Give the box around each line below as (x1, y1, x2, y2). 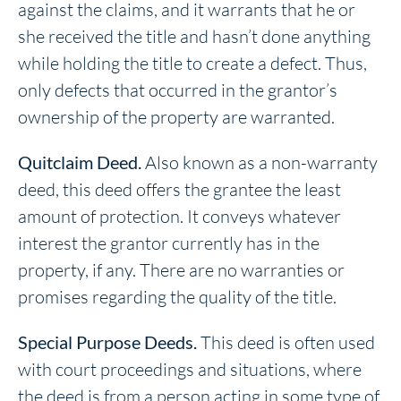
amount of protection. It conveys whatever (18, 204, 341, 227)
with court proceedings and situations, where (18, 357, 362, 380)
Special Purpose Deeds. (18, 330, 200, 353)
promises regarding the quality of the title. (18, 285, 337, 308)
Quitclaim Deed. (18, 150, 145, 173)
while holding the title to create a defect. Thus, (18, 51, 367, 74)
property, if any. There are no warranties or (18, 258, 345, 281)
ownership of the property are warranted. (18, 105, 335, 128)
